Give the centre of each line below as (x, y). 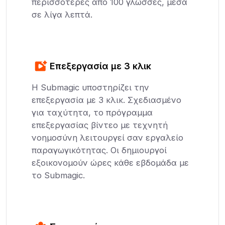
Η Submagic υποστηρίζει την (91, 87)
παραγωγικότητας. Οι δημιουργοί (99, 150)
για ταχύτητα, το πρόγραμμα (92, 112)
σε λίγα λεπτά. (62, 14)
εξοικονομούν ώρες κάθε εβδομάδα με (110, 162)
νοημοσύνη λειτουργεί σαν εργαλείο (108, 137)
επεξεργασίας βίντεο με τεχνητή (100, 125)
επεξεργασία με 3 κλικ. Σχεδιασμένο (107, 100)
